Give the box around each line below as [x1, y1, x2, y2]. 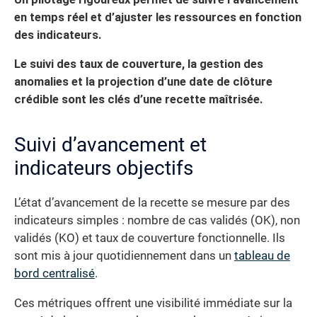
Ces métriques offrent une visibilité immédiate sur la [14, 296, 292, 310]
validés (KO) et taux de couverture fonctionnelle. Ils [14, 231, 285, 246]
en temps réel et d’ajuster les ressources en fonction [14, 10, 301, 24]
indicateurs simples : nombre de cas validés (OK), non [14, 214, 300, 228]
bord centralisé [14, 267, 95, 281]
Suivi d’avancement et [14, 133, 207, 157]
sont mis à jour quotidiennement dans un [14, 249, 234, 263]
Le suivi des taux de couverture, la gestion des [14, 57, 263, 71]
